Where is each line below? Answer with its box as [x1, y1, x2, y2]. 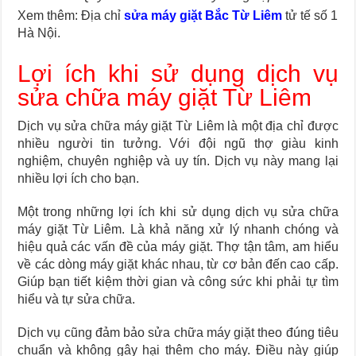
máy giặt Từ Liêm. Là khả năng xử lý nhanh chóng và [17, 222, 339, 237]
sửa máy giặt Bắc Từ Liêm [124, 9, 283, 23]
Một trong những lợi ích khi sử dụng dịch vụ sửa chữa [17, 205, 339, 219]
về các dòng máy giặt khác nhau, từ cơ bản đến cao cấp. [17, 257, 339, 272]
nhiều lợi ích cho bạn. [17, 172, 140, 186]
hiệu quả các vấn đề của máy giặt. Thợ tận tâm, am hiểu [17, 240, 339, 254]
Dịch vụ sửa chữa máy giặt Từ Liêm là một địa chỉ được [17, 119, 339, 133]
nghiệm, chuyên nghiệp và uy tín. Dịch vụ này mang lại [17, 154, 339, 168]
